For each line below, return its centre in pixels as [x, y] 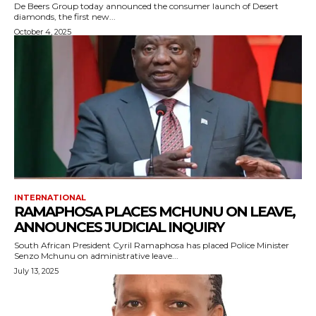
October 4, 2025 [43, 32]
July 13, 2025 [36, 271]
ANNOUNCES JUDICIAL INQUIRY [120, 227]
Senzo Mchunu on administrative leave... [96, 256]
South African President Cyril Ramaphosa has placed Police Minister [152, 245]
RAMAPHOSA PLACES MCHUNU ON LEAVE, [154, 212]
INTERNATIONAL [50, 198]
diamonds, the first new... [65, 17]
